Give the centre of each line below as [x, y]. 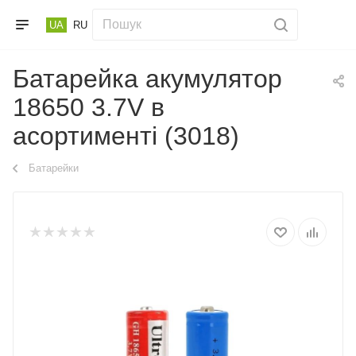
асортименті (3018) [126, 136]
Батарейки [54, 168]
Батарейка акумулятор [147, 79]
